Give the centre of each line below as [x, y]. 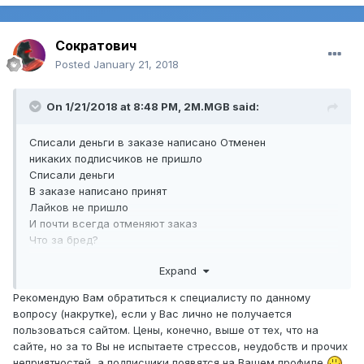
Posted [74, 65]
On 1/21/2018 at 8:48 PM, [115, 107]
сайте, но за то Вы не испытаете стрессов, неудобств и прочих [180, 346]
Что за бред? [64, 240]
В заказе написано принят [100, 191]
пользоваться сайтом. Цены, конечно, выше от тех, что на [166, 329]
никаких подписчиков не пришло [116, 159]
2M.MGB [207, 107]
